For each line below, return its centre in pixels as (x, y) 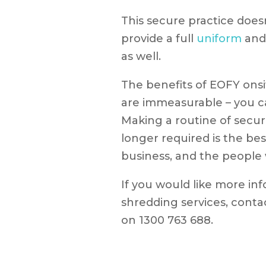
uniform (219, 39)
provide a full (159, 39)
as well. (141, 57)
